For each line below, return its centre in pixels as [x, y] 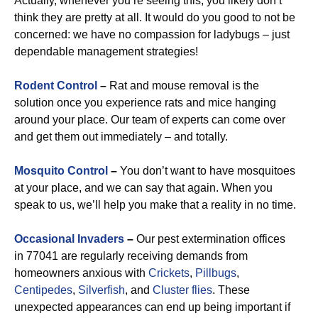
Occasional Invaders [69, 239]
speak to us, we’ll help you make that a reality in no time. [155, 205]
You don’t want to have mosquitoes [206, 171]
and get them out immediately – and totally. [121, 137]
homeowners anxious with [81, 273]
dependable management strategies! [106, 51]
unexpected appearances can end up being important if [152, 307]
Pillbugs [216, 273]
